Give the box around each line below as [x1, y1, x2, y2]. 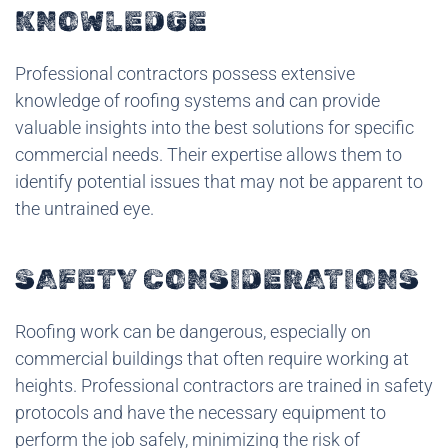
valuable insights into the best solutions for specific [15, 116, 414, 138]
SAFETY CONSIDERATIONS [15, 262, 420, 296]
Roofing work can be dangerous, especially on [15, 320, 371, 342]
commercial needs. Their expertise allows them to [15, 143, 402, 165]
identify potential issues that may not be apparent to [15, 170, 423, 192]
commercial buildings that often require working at [15, 347, 409, 369]
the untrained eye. [15, 197, 154, 219]
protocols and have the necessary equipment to [15, 401, 386, 423]
